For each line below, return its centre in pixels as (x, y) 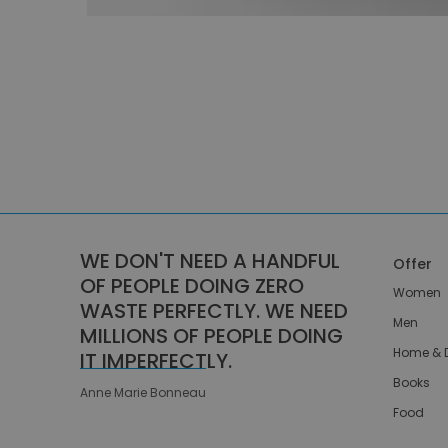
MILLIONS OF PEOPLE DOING (211, 335)
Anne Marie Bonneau (143, 392)
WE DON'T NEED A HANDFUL (210, 260)
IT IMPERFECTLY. (156, 360)
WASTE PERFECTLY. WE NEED (214, 310)
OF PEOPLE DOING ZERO (192, 285)
